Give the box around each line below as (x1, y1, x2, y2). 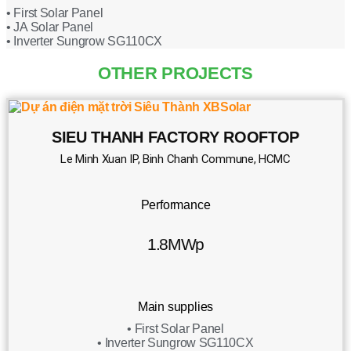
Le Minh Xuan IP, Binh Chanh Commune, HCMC (60, 151, 291, 166)
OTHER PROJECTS (98, 63, 253, 83)
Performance (140, 197, 211, 212)
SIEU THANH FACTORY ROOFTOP (51, 128, 300, 146)
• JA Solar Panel (6, 20, 94, 34)
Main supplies (137, 299, 214, 313)
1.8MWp (147, 234, 204, 253)
